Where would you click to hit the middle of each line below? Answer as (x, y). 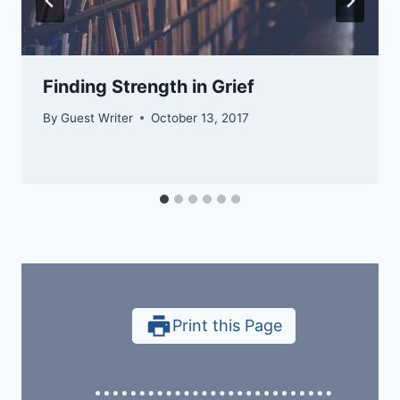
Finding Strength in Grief (149, 87)
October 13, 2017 (200, 117)
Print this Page (227, 326)
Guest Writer (97, 117)
